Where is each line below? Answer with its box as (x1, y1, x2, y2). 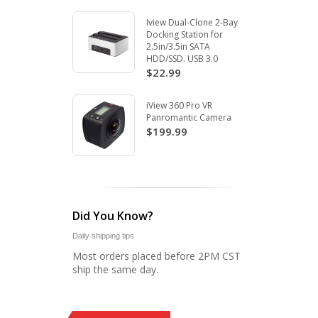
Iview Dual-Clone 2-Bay (146, 16, 238, 28)
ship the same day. (72, 263, 158, 277)
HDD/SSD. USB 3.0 (146, 52, 218, 65)
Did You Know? (72, 208, 153, 224)
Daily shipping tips (72, 231, 134, 241)
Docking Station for (146, 28, 223, 40)
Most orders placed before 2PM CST (72, 249, 241, 263)
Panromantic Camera (146, 111, 231, 124)
